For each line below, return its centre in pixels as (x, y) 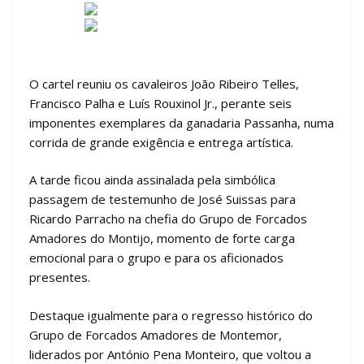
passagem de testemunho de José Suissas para (162, 199)
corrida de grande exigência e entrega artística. (161, 142)
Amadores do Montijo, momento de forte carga (162, 238)
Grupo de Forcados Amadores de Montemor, (156, 334)
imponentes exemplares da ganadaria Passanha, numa (182, 122)
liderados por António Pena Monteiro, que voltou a (170, 354)
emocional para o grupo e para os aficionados (156, 258)
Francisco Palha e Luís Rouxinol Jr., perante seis (160, 103)
